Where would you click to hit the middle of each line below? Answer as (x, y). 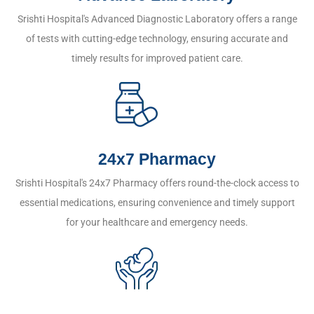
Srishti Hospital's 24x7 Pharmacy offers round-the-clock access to (157, 183)
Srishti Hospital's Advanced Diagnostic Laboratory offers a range (157, 19)
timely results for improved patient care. (157, 58)
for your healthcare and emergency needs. (157, 222)
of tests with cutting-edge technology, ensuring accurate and (157, 39)
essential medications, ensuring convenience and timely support (157, 203)
